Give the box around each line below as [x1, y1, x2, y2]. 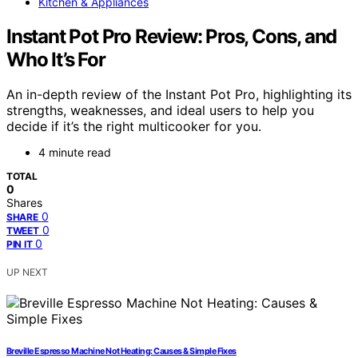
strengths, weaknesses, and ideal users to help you [6, 102, 314, 119]
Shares [6, 196, 42, 210]
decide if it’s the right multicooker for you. [6, 118, 261, 135]
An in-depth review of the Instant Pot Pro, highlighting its [6, 86, 352, 103]
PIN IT [6, 238, 33, 251]
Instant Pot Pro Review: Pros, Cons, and [6, 24, 337, 48]
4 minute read [38, 145, 111, 160]
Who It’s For [6, 47, 105, 71]
